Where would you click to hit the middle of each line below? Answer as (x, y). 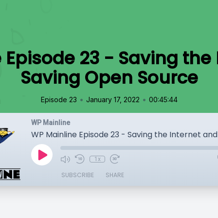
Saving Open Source (109, 78)
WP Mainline (51, 123)
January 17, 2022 (113, 100)
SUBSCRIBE (78, 175)
